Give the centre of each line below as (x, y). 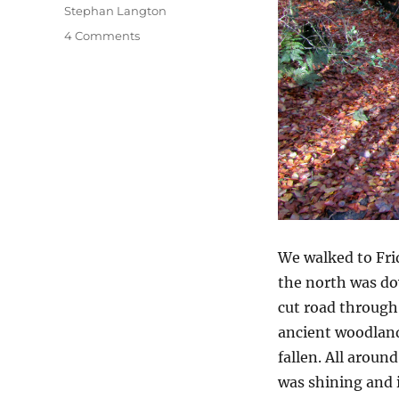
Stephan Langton (115, 10)
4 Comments (102, 35)
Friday (157, 53)
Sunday (161, 90)
